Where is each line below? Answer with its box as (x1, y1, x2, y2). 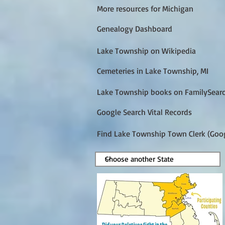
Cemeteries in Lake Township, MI (97, 65, 208, 76)
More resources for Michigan (97, 3, 193, 14)
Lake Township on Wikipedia (97, 45, 196, 56)
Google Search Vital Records (97, 106, 192, 117)
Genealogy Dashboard (97, 23, 172, 34)
